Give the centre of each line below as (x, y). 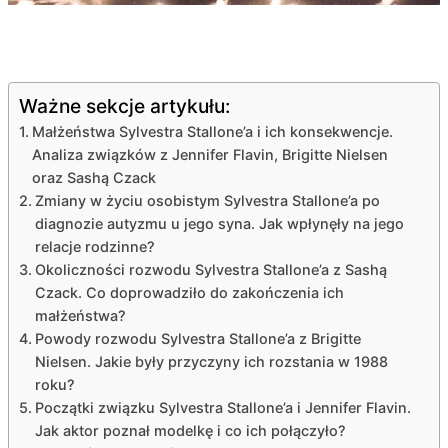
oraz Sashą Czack (93, 177)
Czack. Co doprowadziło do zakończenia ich (189, 292)
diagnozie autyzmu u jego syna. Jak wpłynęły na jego (219, 223)
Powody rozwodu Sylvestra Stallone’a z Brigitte (197, 338)
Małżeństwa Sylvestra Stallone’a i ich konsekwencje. (212, 131)
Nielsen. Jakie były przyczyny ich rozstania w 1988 (211, 361)
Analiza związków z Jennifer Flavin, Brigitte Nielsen (209, 154)
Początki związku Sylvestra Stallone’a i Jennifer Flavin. (222, 407)
